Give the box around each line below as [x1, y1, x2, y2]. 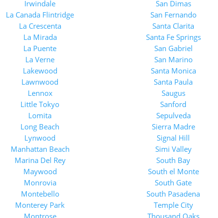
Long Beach [20, 122, 60, 131]
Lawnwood [21, 77, 59, 87]
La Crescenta [18, 21, 61, 31]
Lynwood [24, 133, 56, 143]
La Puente [23, 43, 57, 53]
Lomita [28, 110, 52, 120]
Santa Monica [150, 66, 196, 75]
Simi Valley [155, 144, 192, 154]
